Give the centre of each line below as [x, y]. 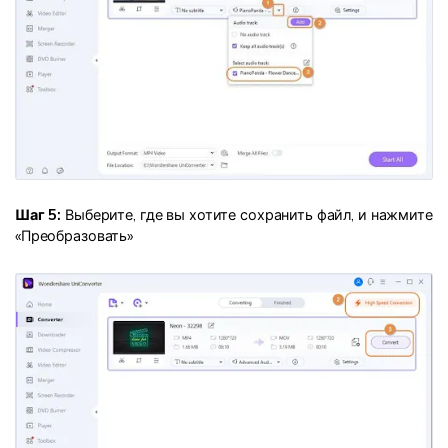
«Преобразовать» [74, 236]
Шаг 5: [38, 215]
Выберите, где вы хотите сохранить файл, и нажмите [247, 215]
